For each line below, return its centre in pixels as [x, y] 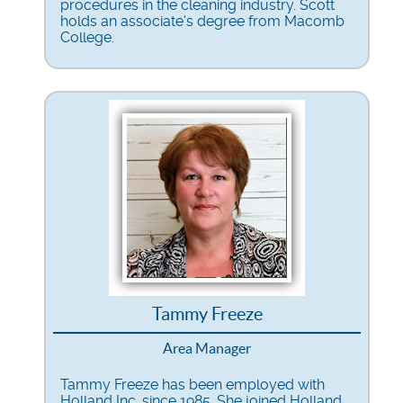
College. [87, 37]
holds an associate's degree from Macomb [202, 21]
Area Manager [207, 348]
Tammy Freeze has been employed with [193, 384]
